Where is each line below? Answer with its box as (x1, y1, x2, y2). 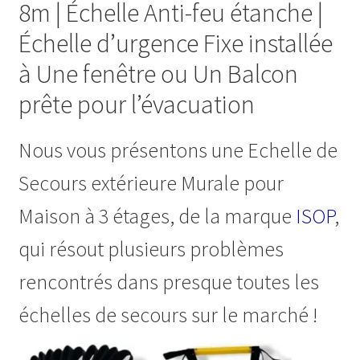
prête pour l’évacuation (18, 88, 255, 121)
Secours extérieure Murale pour (18, 170, 284, 196)
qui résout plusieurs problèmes (18, 235, 284, 262)
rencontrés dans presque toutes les (18, 268, 319, 295)
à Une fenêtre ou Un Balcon (18, 58, 298, 91)
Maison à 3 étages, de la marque (18, 202, 296, 229)
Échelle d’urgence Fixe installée (18, 27, 333, 60)
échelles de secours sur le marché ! (18, 301, 317, 328)
